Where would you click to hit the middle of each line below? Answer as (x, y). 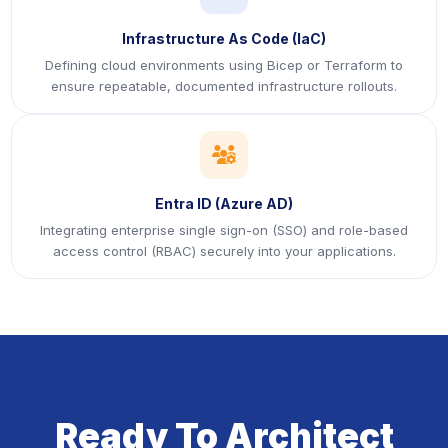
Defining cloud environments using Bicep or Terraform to (224, 65)
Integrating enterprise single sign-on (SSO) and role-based (224, 230)
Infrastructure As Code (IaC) (224, 38)
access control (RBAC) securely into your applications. (224, 251)
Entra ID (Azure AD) (224, 203)
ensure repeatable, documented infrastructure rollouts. (224, 86)
